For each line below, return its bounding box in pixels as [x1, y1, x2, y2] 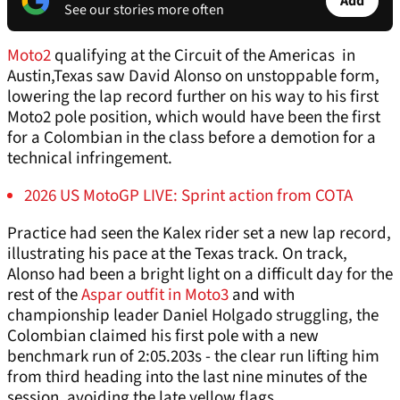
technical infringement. [7, 146, 172, 171]
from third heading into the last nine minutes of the [7, 365, 367, 390]
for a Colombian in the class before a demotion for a [7, 126, 376, 151]
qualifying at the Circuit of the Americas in [51, 44, 355, 69]
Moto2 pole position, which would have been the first [7, 105, 380, 130]
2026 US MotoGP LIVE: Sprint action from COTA [24, 184, 353, 209]
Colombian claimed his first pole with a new [7, 324, 319, 349]
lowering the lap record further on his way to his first [7, 85, 379, 110]
